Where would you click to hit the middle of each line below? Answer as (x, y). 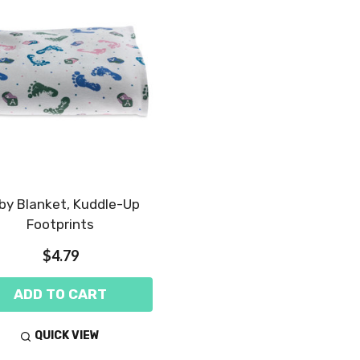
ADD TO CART (60, 294)
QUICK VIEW (67, 336)
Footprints (60, 224)
